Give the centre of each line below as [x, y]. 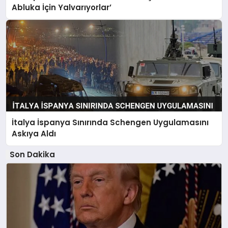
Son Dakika [32, 154]
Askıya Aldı [34, 134]
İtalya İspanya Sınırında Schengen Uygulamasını [110, 123]
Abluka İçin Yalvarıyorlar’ [62, 7]
